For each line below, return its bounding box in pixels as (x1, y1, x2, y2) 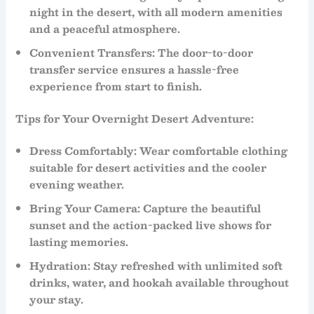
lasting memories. (29, 233, 129, 250)
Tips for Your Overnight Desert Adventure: (15, 110, 254, 128)
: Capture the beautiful (137, 199, 261, 217)
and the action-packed (66, 216, 196, 233)
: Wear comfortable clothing (134, 142, 288, 159)
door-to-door (182, 44, 254, 62)
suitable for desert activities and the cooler (29, 158, 267, 176)
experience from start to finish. (29, 78, 203, 95)
